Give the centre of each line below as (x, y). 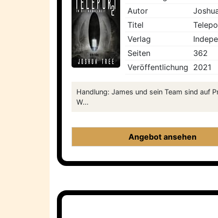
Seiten (139, 53)
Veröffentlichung (158, 67)
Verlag (139, 39)
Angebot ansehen (163, 137)
